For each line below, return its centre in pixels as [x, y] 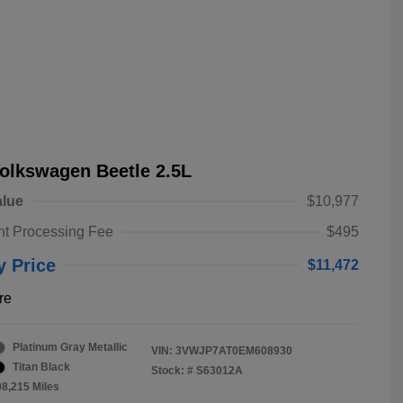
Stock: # [172, 371]
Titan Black [41, 367]
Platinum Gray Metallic [70, 348]
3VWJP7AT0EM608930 [234, 351]
